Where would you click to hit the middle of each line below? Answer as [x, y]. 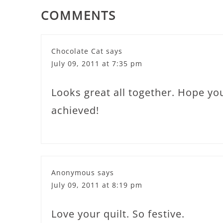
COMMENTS [78, 15]
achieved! [75, 110]
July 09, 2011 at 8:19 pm [97, 185]
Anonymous [73, 172]
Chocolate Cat [77, 51]
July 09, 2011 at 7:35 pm [97, 63]
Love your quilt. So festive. [118, 214]
